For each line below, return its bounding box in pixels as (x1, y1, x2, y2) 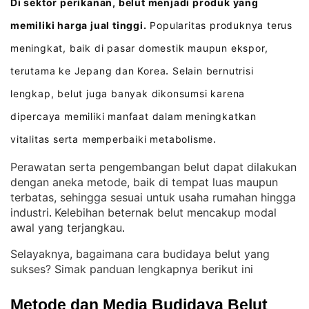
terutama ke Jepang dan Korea (10, 65, 166, 77)
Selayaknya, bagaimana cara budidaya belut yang (10, 247, 270, 261)
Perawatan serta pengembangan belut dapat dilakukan (10, 160, 297, 174)
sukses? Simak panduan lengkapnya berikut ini (10, 262, 253, 276)
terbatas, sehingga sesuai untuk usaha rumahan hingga (10, 190, 296, 204)
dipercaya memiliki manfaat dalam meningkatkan (10, 110, 257, 122)
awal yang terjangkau (10, 221, 122, 235)
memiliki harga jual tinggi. (10, 19, 147, 31)
